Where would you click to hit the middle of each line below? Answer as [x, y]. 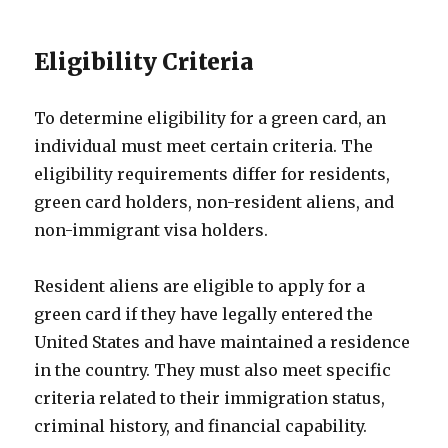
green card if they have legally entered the [204, 314]
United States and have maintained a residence [222, 342]
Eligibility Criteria [144, 61]
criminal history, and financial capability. [201, 426]
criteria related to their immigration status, [210, 398]
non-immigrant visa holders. [151, 230]
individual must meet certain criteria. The [204, 146]
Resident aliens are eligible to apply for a [200, 286]
